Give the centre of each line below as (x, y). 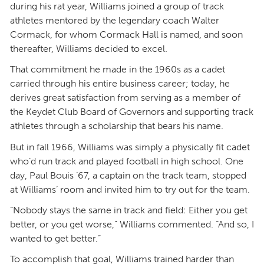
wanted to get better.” (55, 238)
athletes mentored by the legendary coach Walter (115, 20)
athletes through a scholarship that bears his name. (117, 126)
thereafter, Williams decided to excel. (89, 48)
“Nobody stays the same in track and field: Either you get (129, 210)
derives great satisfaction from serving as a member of (125, 98)
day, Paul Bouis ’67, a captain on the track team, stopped (128, 175)
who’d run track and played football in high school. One (127, 161)
